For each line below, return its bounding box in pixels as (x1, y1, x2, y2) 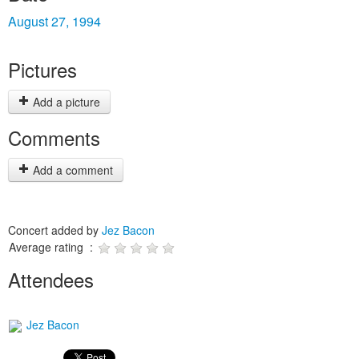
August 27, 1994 (8, 12, 101, 30)
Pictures (8, 55, 77, 83)
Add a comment (30, 162, 113, 178)
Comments (8, 123, 100, 151)
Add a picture (30, 94, 100, 110)
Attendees (8, 265, 94, 293)
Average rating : (9, 239, 96, 255)
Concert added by (8, 222, 102, 238)
